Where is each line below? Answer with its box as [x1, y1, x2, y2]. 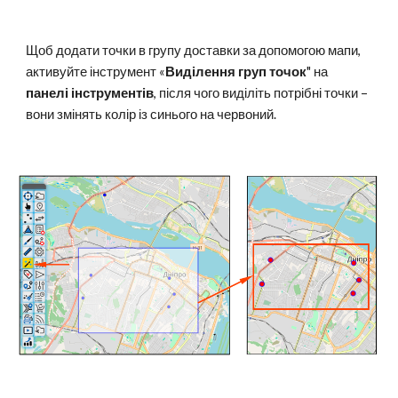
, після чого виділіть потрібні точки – [154, 85, 369, 100]
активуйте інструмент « [26, 64, 166, 79]
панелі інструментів [26, 85, 155, 100]
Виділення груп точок [165, 64, 307, 79]
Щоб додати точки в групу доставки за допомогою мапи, [26, 43, 362, 58]
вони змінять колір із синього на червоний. [26, 107, 277, 122]
